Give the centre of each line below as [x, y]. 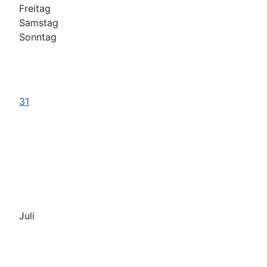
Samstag [39, 23]
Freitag [35, 9]
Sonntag [38, 37]
